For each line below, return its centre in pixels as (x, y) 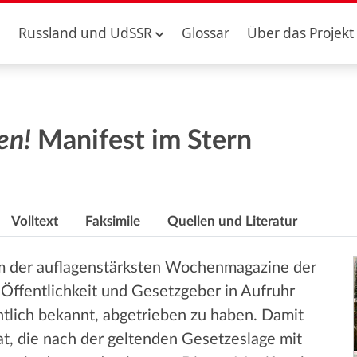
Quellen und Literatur (232, 221)
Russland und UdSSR (85, 33)
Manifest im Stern (141, 141)
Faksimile (112, 221)
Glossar (205, 33)
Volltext (34, 221)
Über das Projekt (301, 33)
